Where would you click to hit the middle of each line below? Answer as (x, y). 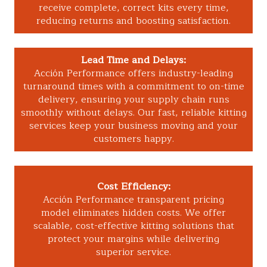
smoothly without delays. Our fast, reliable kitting (133, 113)
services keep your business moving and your (133, 126)
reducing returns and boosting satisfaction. (133, 21)
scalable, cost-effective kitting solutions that (133, 226)
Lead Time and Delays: (133, 60)
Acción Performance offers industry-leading (133, 74)
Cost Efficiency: (133, 187)
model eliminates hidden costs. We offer (133, 213)
